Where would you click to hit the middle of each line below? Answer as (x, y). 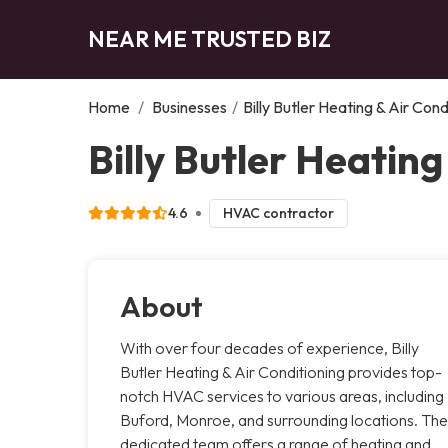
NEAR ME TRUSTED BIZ (209, 38)
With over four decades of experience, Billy (269, 347)
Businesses (189, 106)
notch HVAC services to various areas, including (282, 395)
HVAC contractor (278, 212)
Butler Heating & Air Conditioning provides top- (281, 371)
